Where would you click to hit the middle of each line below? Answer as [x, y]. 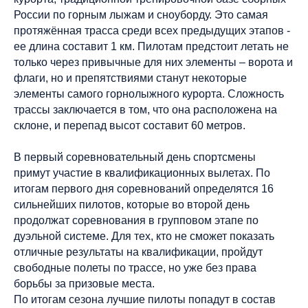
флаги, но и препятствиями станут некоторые [130, 78]
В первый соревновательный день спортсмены [135, 157]
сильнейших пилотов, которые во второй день [132, 205]
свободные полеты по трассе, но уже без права [135, 268]
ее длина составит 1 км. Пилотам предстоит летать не [151, 46]
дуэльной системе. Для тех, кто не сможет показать [144, 236]
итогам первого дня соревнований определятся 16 [144, 189]
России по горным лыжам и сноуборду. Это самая [141, 15]
